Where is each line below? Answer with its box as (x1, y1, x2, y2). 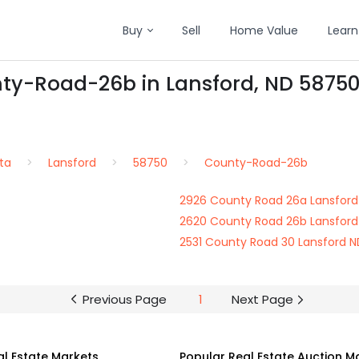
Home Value (230, 22, 298, 38)
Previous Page (82, 291, 167, 308)
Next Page (231, 291, 293, 308)
